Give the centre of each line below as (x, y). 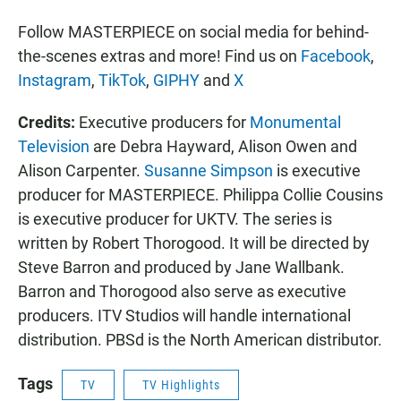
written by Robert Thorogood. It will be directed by (194, 243)
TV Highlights (181, 384)
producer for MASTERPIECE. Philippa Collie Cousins (200, 194)
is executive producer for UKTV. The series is (175, 218)
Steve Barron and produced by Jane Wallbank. (181, 267)
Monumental (295, 122)
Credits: (47, 122)
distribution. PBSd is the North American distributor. (200, 339)
